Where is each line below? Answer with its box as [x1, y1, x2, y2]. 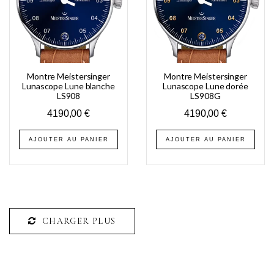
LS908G [190, 90, 221, 101]
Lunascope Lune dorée [162, 80, 248, 91]
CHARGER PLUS [39, 215, 116, 226]
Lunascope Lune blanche [22, 80, 115, 91]
